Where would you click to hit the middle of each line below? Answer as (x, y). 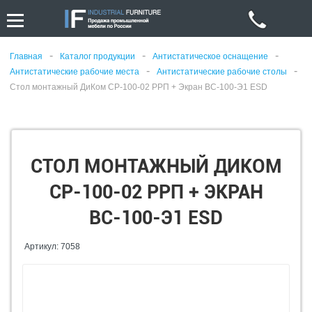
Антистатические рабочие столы (222, 72)
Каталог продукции (97, 56)
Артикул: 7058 (52, 247)
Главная (26, 56)
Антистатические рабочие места (75, 72)
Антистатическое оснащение (210, 56)
